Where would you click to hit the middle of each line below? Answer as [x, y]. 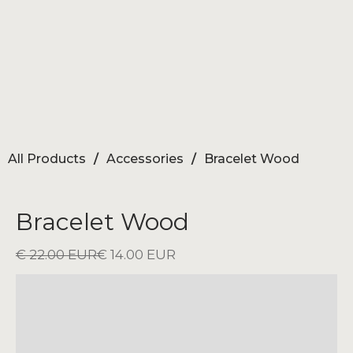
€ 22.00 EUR [56, 255]
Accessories [145, 159]
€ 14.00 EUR [136, 255]
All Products [47, 159]
